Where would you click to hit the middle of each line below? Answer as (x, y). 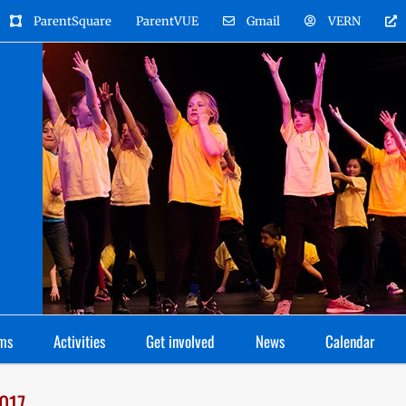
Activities (79, 341)
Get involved (180, 341)
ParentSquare (72, 21)
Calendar (350, 341)
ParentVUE (167, 21)
